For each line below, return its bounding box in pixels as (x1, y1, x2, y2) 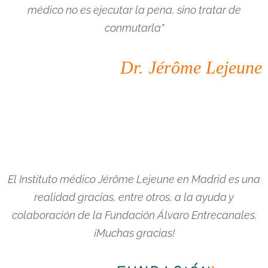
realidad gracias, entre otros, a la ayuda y (34, 190, 234, 203)
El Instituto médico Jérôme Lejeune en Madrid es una (8, 172, 260, 185)
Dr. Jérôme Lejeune (120, 57, 262, 78)
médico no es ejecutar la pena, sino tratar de (27, 4, 241, 16)
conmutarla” (104, 22, 164, 34)
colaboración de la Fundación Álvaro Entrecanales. (11, 208, 257, 221)
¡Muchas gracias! (93, 226, 175, 239)
